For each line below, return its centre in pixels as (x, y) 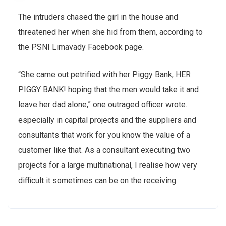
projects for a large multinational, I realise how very (108, 165)
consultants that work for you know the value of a (104, 135)
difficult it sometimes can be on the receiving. (98, 181)
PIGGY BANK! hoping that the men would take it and (108, 90)
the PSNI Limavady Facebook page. (81, 47)
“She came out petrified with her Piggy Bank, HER (104, 75)
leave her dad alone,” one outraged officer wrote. (103, 105)
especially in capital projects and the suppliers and (107, 120)
